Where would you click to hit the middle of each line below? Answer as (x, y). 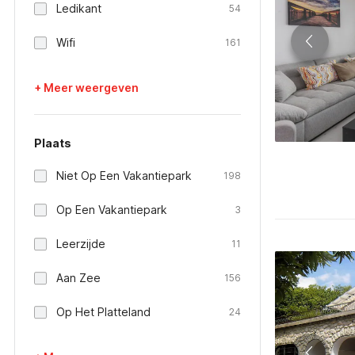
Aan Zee (78, 278)
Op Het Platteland (103, 312)
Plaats (53, 143)
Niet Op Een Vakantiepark (124, 176)
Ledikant (79, 8)
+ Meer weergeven (86, 88)
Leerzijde (81, 244)
